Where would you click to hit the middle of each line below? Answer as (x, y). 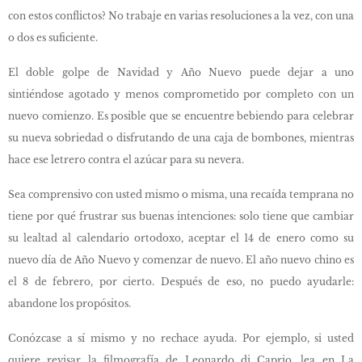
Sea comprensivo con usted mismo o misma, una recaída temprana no (181, 194)
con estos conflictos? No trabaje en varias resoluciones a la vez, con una (181, 16)
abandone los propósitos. (69, 303)
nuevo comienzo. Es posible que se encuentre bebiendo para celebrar (181, 116)
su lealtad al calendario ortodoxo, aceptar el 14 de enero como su (181, 238)
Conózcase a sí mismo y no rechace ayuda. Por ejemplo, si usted (181, 338)
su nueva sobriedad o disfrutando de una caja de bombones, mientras (181, 138)
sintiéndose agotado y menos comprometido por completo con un (181, 94)
